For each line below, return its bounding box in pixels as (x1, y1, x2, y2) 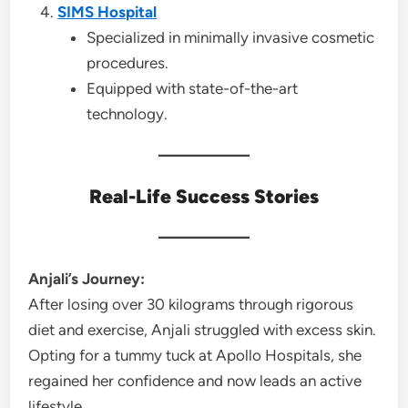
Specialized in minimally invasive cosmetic (87, 28, 375, 46)
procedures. (87, 54, 169, 72)
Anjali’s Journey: (28, 270, 146, 288)
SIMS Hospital (57, 3, 158, 21)
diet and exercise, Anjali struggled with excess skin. (28, 321, 377, 339)
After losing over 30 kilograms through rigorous (28, 295, 354, 313)
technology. (87, 105, 168, 123)
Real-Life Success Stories (89, 185, 319, 208)
